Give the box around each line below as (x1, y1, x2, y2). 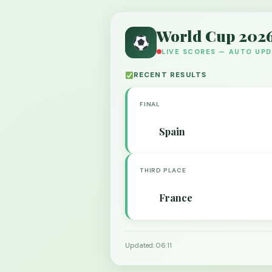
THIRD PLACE (140, 166, 186, 174)
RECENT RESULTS (133, 70, 207, 80)
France (159, 191, 192, 204)
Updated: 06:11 (125, 241, 172, 250)
